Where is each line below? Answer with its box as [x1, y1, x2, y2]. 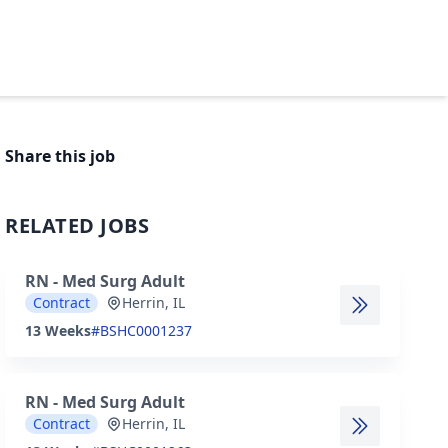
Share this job [5, 145, 116, 167]
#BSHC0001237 [91, 321, 193, 340]
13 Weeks [25, 321, 92, 340]
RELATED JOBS [5, 212, 150, 239]
